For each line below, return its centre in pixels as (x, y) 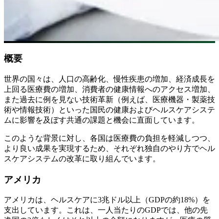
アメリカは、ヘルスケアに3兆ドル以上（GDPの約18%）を (107, 200)
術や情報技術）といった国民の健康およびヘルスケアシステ (109, 109)
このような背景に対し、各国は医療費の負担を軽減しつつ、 (109, 138)
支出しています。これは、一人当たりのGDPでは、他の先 (106, 210)
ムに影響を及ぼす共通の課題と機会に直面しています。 (102, 120)
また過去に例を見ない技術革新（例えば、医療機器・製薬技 (109, 99)
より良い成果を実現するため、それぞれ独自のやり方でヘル (109, 148)
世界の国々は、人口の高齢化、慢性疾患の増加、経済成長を (109, 79)
